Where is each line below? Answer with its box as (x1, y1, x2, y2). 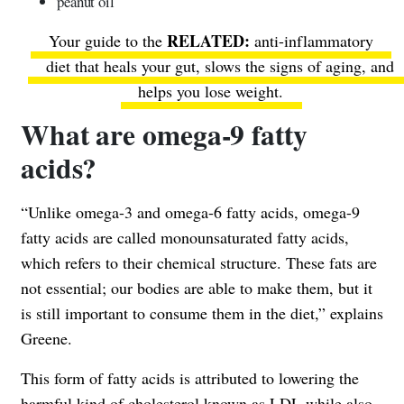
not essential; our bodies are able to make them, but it (21, 276, 372, 298)
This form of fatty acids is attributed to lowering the (21, 366, 359, 389)
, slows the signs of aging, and (196, 54, 394, 77)
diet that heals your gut (46, 54, 196, 77)
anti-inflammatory (254, 29, 373, 51)
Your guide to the (49, 29, 167, 51)
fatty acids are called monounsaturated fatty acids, (21, 225, 349, 248)
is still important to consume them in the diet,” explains (21, 301, 383, 324)
